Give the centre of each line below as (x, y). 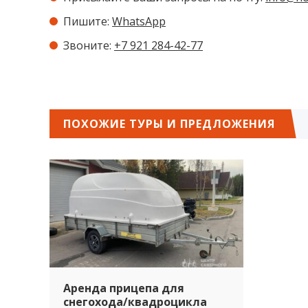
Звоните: (89, 46)
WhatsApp (139, 22)
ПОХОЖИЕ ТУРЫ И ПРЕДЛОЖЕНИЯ (169, 124)
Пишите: (88, 22)
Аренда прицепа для (124, 288)
